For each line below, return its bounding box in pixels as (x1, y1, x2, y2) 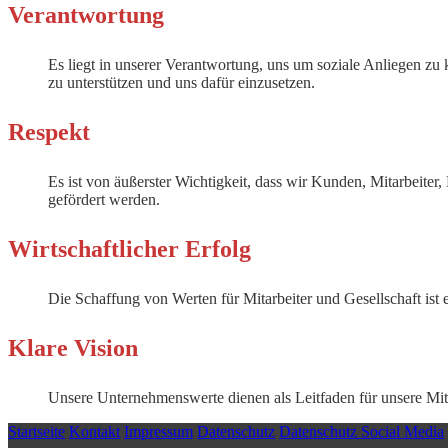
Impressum (124, 423, 193, 440)
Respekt (8, 119, 90, 145)
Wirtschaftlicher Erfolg (8, 236, 251, 262)
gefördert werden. (48, 191, 160, 208)
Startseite (8, 423, 65, 440)
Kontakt (69, 423, 120, 440)
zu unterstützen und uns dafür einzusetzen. (48, 74, 319, 91)
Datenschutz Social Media (279, 423, 444, 440)
